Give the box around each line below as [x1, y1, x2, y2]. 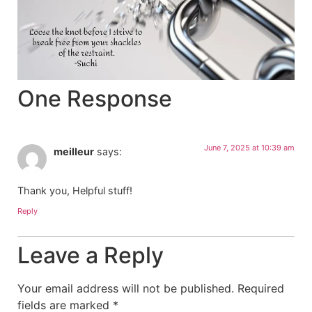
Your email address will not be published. [17, 281, 234, 296]
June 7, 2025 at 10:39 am [204, 142, 295, 153]
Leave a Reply [17, 242, 164, 270]
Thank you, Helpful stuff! [17, 184, 132, 196]
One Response [17, 84, 172, 112]
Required [237, 281, 284, 296]
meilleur [54, 145, 94, 157]
